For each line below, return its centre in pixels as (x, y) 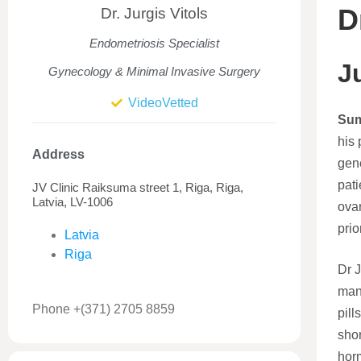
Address (58, 154)
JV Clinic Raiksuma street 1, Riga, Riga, (138, 187)
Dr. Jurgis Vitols (154, 13)
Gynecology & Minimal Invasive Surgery (154, 71)
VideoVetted (164, 103)
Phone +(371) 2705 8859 (104, 309)
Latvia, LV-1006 (73, 202)
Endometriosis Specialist (154, 43)
